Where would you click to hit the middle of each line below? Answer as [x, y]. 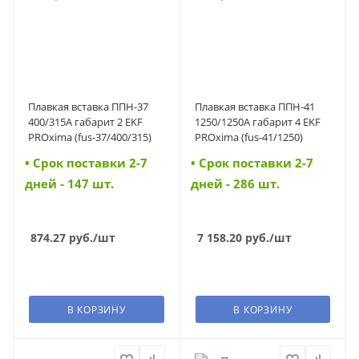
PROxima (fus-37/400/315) [90, 137]
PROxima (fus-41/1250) [248, 137]
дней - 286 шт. [236, 184]
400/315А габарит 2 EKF [85, 121]
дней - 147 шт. [69, 184]
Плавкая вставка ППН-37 [88, 106]
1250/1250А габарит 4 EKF [257, 121]
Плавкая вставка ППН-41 [254, 106]
